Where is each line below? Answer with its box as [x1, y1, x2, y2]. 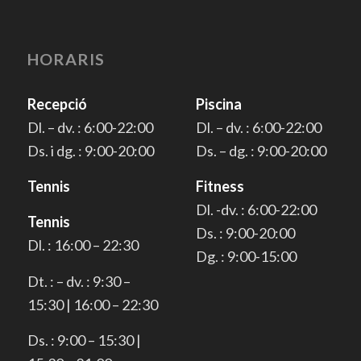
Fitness [196, 176, 245, 195]
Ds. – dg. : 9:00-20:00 [196, 141, 327, 160]
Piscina [196, 94, 243, 113]
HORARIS [27, 49, 105, 69]
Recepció [27, 94, 87, 113]
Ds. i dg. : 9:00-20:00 [27, 141, 154, 160]
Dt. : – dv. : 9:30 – [27, 272, 131, 290]
